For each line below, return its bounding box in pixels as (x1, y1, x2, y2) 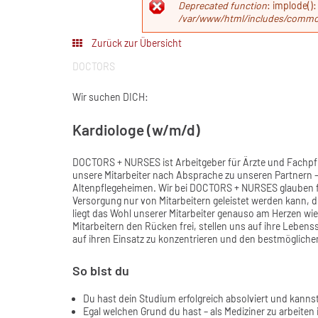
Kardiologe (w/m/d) (72, 121, 200, 138)
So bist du (72, 263, 129, 278)
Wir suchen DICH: (72, 91, 148, 103)
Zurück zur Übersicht (89, 37, 182, 49)
